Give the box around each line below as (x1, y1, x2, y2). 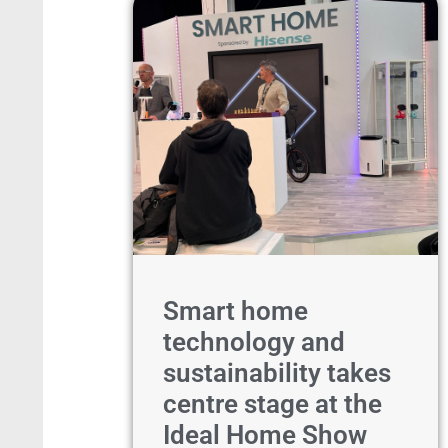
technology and (162, 327, 345, 357)
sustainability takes (162, 358, 391, 388)
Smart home (162, 296, 308, 326)
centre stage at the (162, 389, 382, 419)
